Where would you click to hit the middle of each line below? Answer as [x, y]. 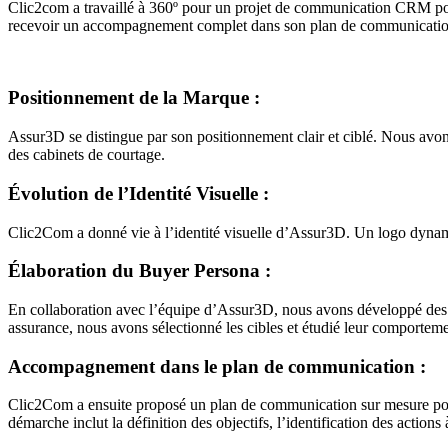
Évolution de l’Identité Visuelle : [138, 193]
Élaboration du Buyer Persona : [139, 271]
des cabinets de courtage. [86, 155]
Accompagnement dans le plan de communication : [217, 366]
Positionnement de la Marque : [134, 98]
